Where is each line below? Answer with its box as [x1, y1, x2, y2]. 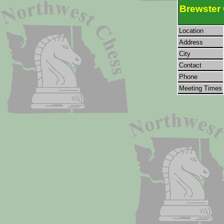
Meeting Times [179, 84, 222, 92]
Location [179, 27, 203, 34]
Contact [179, 61, 201, 69]
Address [179, 38, 203, 46]
